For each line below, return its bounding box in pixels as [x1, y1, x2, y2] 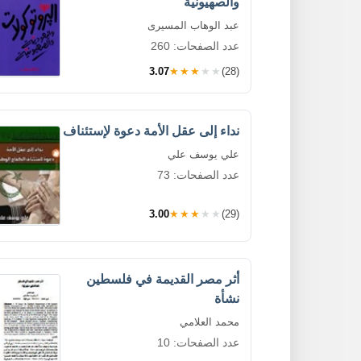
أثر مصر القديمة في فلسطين [86, 272, 239, 286]
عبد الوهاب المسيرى [147, 19, 239, 31]
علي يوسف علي [168, 147, 239, 160]
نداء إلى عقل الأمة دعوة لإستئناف [63, 123, 239, 138]
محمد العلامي [180, 315, 239, 328]
